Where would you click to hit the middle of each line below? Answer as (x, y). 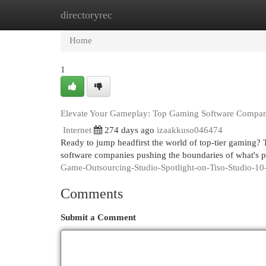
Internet (77, 130)
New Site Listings (151, 15)
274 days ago (129, 130)
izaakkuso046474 (190, 130)
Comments (92, 194)
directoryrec (86, 15)
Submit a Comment (98, 217)
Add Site (217, 15)
